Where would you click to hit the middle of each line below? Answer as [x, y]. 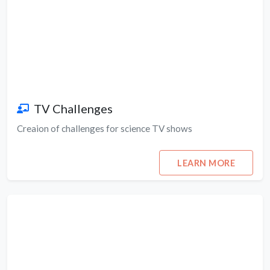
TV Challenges [73, 109]
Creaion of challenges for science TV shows [105, 129]
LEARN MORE [206, 163]
